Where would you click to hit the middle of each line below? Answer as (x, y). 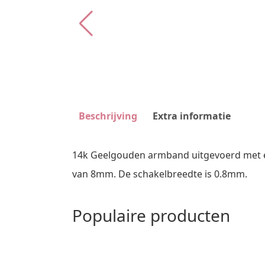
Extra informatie (192, 116)
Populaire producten (151, 215)
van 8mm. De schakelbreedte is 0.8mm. (160, 174)
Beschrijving (108, 116)
